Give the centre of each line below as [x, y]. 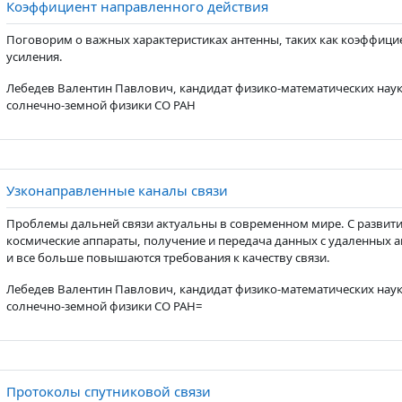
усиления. [34, 57]
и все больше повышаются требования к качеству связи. [168, 258]
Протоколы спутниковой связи [108, 391]
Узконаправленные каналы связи [117, 190]
